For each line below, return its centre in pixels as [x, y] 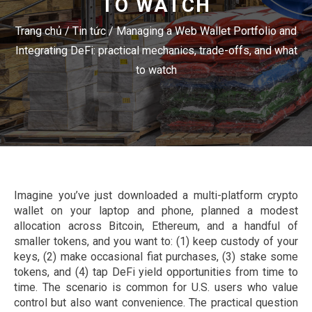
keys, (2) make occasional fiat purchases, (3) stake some [156, 257]
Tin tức [89, 31]
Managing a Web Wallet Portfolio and [206, 31]
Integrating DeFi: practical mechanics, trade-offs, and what [156, 50]
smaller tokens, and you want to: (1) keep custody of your [156, 241]
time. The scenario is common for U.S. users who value [156, 287]
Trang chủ [39, 31]
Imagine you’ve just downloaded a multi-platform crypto [156, 195]
